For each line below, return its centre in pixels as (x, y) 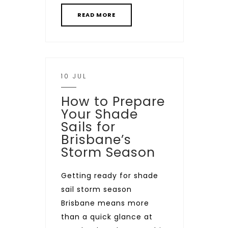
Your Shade (99, 114)
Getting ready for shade (110, 176)
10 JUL (74, 76)
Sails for (88, 127)
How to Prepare (113, 102)
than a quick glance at (107, 217)
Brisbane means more (105, 203)
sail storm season (96, 189)
